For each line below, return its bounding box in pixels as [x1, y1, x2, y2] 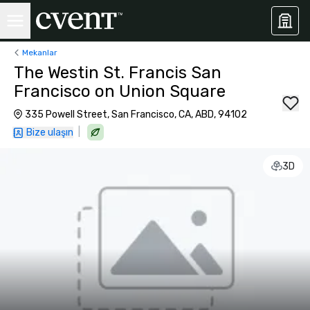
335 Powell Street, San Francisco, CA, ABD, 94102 [25, 109, 247, 120]
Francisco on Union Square [14, 82, 226, 101]
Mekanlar [22, 47, 57, 57]
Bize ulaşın [26, 127, 73, 138]
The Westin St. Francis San [14, 63, 221, 82]
